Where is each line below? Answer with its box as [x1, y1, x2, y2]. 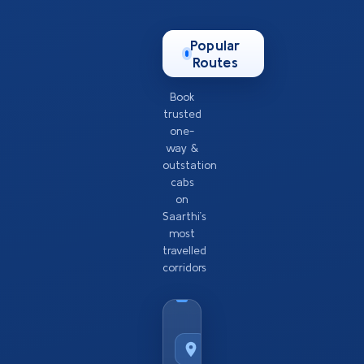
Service [207, 328, 248, 342]
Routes [192, 54, 238, 71]
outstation [162, 158, 217, 172]
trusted [162, 107, 201, 121]
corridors [162, 261, 206, 275]
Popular [190, 37, 240, 54]
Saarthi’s [162, 210, 206, 223]
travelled [162, 244, 206, 258]
